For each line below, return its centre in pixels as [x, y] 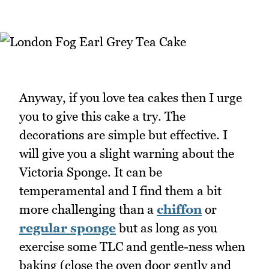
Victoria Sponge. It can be [91, 172]
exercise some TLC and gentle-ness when [132, 246]
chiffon [179, 209]
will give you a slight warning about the [127, 153]
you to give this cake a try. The [102, 116]
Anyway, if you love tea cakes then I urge [131, 97]
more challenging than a [88, 209]
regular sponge [68, 228]
